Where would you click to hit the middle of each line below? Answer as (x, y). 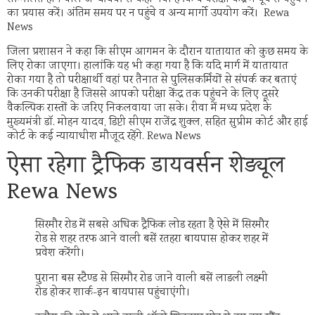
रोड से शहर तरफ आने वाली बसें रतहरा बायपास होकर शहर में (152, 240)
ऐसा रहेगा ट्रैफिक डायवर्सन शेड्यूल (146, 168)
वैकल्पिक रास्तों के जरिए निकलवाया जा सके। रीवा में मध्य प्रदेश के (139, 108)
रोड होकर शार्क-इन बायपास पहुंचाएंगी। (112, 293)
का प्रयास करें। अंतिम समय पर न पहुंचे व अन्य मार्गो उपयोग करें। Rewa (148, 14)
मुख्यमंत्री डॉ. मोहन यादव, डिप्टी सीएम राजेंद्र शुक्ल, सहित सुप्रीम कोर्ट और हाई (157, 122)
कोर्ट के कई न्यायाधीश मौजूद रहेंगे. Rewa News (104, 136)
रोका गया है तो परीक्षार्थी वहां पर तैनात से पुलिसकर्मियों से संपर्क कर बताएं (152, 80)
